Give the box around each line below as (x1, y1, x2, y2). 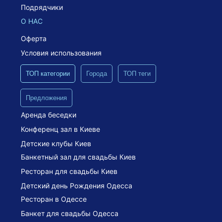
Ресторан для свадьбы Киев (21, 166, 117, 175)
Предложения (26, 94, 67, 102)
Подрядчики (21, 2, 63, 11)
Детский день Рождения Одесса (21, 181, 132, 190)
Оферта (21, 34, 47, 43)
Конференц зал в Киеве (21, 124, 100, 133)
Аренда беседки (21, 110, 76, 119)
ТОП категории (26, 69, 70, 77)
